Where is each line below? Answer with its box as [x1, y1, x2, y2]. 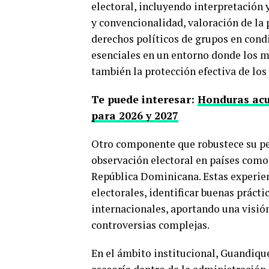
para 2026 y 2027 [91, 108, 178, 122]
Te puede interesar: [91, 92, 198, 106]
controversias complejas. [91, 217, 210, 232]
